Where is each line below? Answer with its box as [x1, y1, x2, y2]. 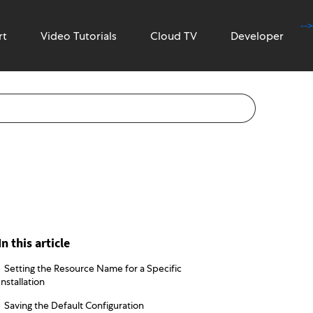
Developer [231, 29, 284, 44]
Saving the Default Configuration [3, 299, 144, 312]
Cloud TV [150, 29, 197, 44]
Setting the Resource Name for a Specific [3, 262, 182, 275]
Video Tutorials [41, 29, 117, 44]
